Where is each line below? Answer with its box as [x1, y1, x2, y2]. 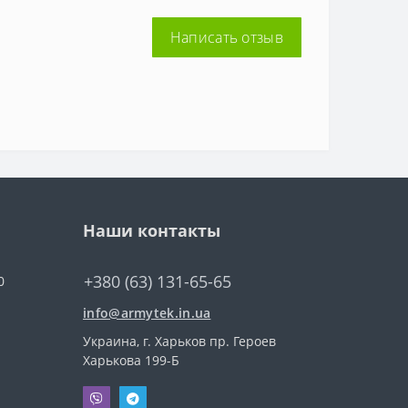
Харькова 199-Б [83, 352, 179, 369]
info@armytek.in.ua [83, 304, 211, 321]
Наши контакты [83, 219, 220, 241]
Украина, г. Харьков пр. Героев [83, 332, 276, 350]
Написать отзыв [169, 27, 283, 47]
